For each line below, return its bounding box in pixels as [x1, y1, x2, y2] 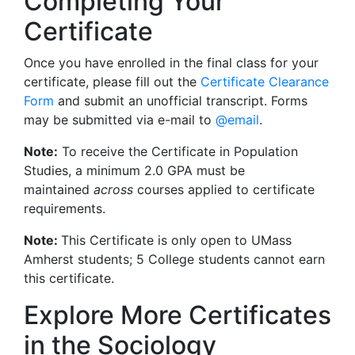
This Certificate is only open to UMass [61, 232, 292, 248]
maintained [24, 181, 94, 197]
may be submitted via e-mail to [24, 112, 216, 128]
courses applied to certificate [133, 181, 315, 197]
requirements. [24, 200, 105, 216]
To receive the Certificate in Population [58, 143, 298, 159]
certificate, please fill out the [24, 74, 200, 90]
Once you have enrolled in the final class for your [24, 55, 319, 71]
